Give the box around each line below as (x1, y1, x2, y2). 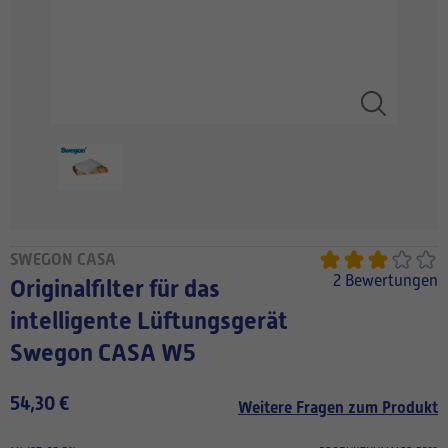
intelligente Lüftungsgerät (10, 307, 288, 335)
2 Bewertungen (333, 272, 438, 290)
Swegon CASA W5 (10, 339, 196, 367)
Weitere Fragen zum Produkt (238, 398, 438, 417)
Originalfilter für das (10, 275, 26, 303)
